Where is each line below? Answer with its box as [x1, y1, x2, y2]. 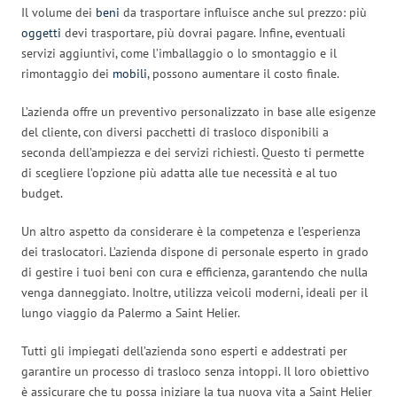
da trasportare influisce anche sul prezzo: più [120, 4, 367, 20]
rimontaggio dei [21, 65, 113, 82]
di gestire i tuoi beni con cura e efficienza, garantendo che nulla [21, 263, 368, 280]
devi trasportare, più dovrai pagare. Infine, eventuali [61, 24, 346, 41]
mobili [113, 65, 147, 82]
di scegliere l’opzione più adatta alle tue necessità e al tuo [21, 164, 338, 181]
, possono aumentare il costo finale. [147, 65, 339, 82]
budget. [21, 184, 63, 201]
